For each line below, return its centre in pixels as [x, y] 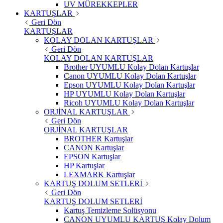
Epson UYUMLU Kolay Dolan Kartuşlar [129, 85]
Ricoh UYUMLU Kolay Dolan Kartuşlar [129, 103]
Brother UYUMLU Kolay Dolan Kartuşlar [131, 67]
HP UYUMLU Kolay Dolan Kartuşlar [124, 94]
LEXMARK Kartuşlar [99, 175]
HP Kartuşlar [84, 166]
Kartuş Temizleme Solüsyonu [110, 211]
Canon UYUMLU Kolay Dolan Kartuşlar [130, 76]
